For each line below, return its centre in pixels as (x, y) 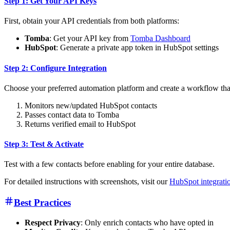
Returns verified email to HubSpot (80, 124)
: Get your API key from (90, 39)
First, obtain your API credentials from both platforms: (92, 21)
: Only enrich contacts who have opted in (147, 222)
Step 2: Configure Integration (55, 68)
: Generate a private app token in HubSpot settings (137, 48)
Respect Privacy (53, 222)
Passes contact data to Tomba (72, 114)
